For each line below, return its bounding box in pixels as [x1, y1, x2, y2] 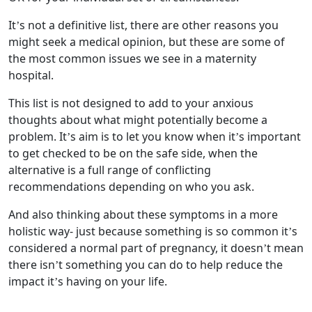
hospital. [8, 68, 54, 83]
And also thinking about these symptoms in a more [8, 207, 278, 222]
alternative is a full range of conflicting [8, 162, 211, 178]
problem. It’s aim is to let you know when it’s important [8, 129, 301, 144]
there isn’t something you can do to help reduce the [8, 257, 283, 272]
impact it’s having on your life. [8, 274, 167, 289]
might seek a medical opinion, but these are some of [8, 34, 285, 49]
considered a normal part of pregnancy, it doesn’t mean [8, 240, 304, 256]
